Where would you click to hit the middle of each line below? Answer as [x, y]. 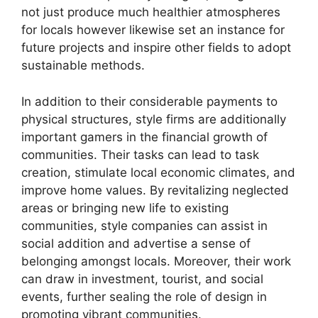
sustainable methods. [83, 65]
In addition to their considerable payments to [149, 101]
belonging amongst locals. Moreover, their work [156, 261]
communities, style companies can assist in [144, 225]
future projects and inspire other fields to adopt [156, 48]
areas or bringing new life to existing [125, 208]
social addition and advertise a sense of [136, 243]
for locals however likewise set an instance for [153, 30]
